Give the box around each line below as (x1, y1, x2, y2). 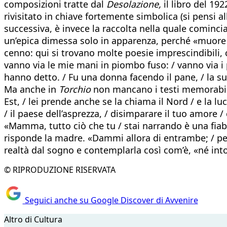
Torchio (59, 83, 91, 95)
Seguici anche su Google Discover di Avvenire (22, 195, 198, 206)
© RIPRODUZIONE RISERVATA (4, 164, 116, 175)
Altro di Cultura (4, 214, 62, 225)
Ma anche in (4, 83, 59, 95)
